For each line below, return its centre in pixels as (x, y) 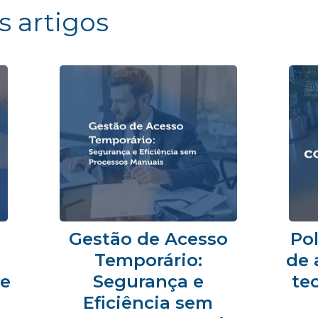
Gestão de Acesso (148, 239)
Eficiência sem (148, 303)
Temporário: (148, 260)
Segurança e (148, 281)
